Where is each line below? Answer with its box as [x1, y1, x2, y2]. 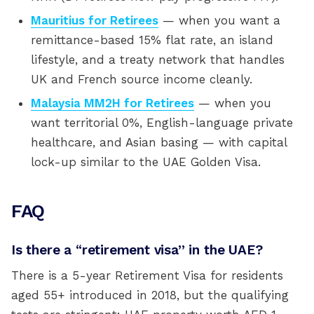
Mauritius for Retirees [31, 13, 158, 27]
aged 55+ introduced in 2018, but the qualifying [11, 288, 289, 302]
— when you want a [158, 13, 280, 27]
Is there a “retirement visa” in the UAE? [11, 242, 263, 258]
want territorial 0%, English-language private [31, 116, 293, 130]
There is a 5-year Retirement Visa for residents [11, 268, 283, 282]
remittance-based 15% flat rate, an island [31, 33, 273, 47]
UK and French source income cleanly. [31, 72, 252, 86]
